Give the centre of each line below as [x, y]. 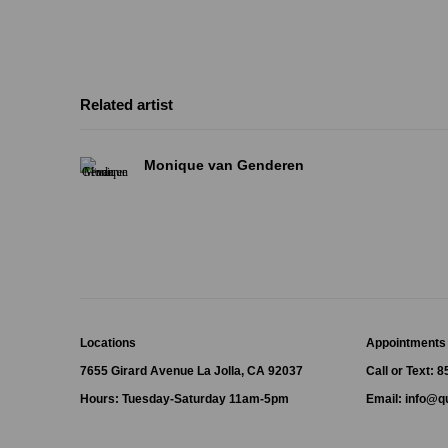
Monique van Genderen [224, 163]
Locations [108, 342]
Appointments [406, 342]
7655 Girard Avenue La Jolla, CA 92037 [191, 370]
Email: [385, 398]
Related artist [126, 104]
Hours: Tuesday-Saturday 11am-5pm [184, 398]
